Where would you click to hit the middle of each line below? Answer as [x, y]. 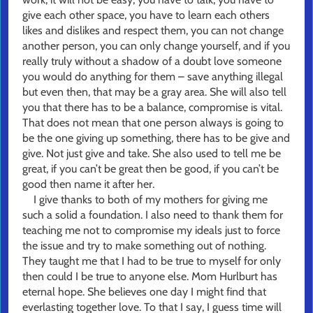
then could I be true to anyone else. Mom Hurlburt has [150, 277]
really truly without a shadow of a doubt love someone [152, 61]
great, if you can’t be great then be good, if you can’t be [151, 169]
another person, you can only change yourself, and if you [156, 46]
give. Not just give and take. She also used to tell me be [152, 154]
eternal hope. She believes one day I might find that [144, 292]
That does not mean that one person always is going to [153, 123]
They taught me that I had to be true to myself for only [152, 261]
